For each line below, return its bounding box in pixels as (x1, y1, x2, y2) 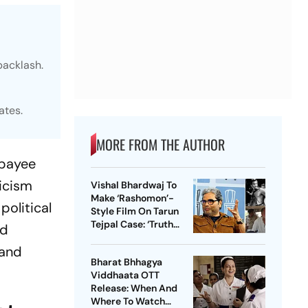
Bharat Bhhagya (90, 256, 162, 269)
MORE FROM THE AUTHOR (96, 134, 225, 155)
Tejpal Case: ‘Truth (90, 218, 173, 231)
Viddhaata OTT (90, 269, 159, 282)
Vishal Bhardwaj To (90, 179, 177, 192)
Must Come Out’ (90, 231, 164, 244)
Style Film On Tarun (90, 205, 179, 218)
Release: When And (90, 282, 177, 295)
